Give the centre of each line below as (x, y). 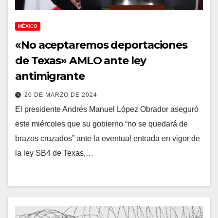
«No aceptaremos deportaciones (101, 45)
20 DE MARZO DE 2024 (61, 95)
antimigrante (50, 76)
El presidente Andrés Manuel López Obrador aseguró (107, 109)
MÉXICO (28, 26)
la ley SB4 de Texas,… (54, 153)
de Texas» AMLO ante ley (81, 60)
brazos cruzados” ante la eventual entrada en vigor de (108, 138)
